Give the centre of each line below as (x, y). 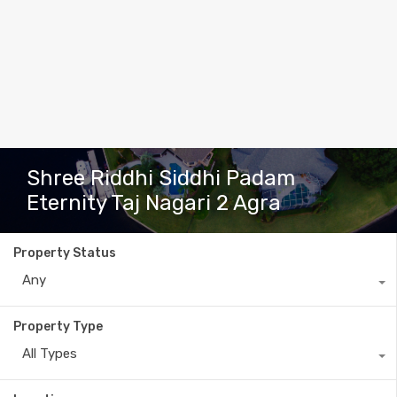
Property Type (58, 327)
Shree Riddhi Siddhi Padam (161, 178)
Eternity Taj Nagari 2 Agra (154, 203)
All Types (50, 354)
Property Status (65, 253)
